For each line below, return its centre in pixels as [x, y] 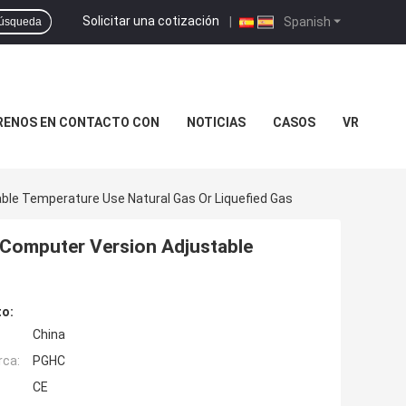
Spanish [306, 21]
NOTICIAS [216, 122]
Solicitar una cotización [151, 20]
